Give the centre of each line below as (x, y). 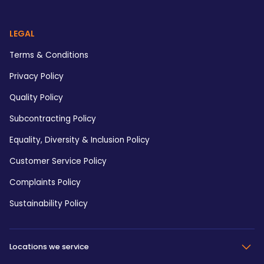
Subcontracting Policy (53, 118)
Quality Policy (36, 97)
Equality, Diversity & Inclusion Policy (80, 140)
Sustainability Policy (49, 203)
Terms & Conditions (49, 55)
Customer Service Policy (58, 161)
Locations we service (49, 247)
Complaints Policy (45, 182)
